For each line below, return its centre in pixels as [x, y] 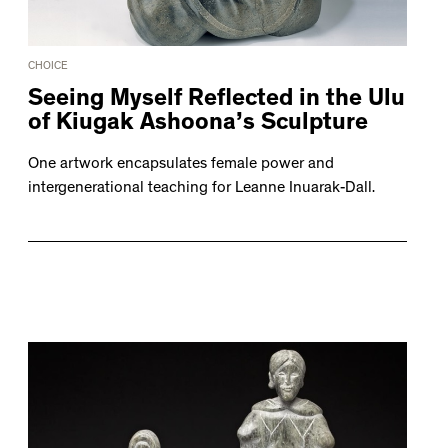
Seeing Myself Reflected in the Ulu [216, 101]
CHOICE [47, 67]
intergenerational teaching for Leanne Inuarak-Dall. [201, 189]
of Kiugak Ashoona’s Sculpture [197, 125]
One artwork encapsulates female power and [180, 165]
